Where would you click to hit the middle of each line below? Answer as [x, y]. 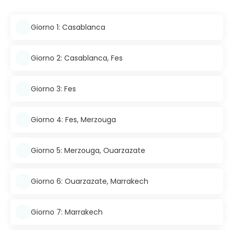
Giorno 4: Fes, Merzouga [73, 119]
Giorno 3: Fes [53, 89]
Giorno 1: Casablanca [68, 27]
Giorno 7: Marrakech [67, 212]
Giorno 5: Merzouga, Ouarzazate [88, 150]
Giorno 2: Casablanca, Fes [77, 58]
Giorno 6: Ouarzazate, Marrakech [90, 181]
